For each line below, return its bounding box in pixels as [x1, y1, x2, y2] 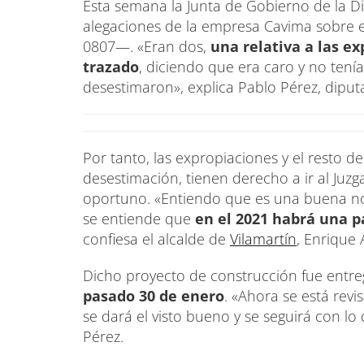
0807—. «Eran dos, [83, 36, 210, 56]
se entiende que [83, 208, 195, 228]
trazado [83, 56, 139, 76]
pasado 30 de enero [83, 285, 224, 305]
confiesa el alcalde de [83, 228, 230, 249]
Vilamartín [230, 228, 297, 249]
